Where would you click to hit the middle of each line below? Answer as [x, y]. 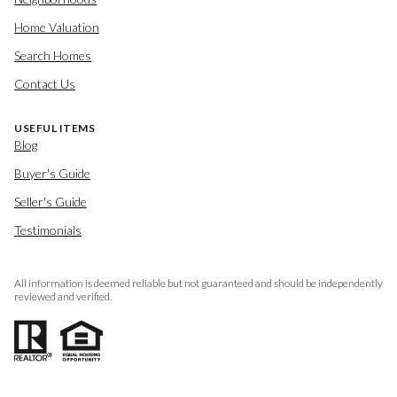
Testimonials [48, 230]
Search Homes [53, 55]
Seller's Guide [51, 201]
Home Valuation [57, 27]
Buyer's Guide [52, 173]
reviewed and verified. [63, 296]
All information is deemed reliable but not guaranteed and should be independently [198, 283]
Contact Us [45, 83]
